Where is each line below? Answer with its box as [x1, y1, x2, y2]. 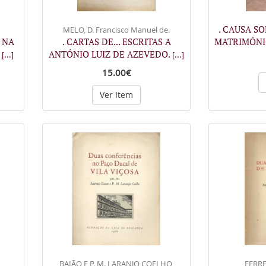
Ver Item [100, 88, 133, 100]
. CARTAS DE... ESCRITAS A [62, 35, 171, 47]
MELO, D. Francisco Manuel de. [63, 24, 170, 35]
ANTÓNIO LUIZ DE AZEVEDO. [49, 47, 172, 60]
